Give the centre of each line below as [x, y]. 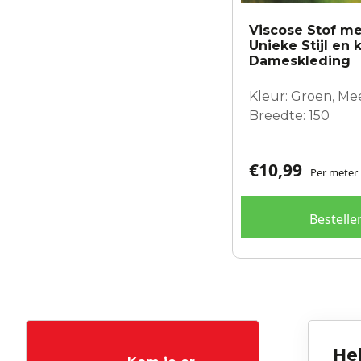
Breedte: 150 [289, 115]
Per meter [334, 172]
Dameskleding [300, 60]
